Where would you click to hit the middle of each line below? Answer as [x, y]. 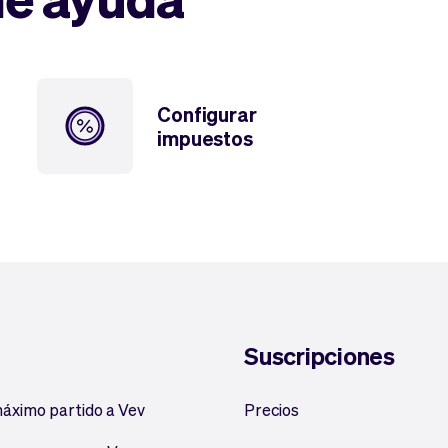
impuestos [205, 138]
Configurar [207, 114]
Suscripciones [319, 355]
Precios [271, 409]
